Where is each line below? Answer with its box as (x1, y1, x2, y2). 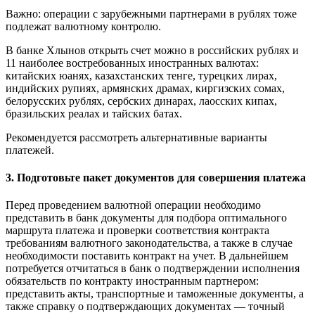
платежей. (6, 143, 54, 156)
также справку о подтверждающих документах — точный (6, 300, 285, 313)
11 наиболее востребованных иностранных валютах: (6, 56, 259, 69)
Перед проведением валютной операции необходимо (6, 199, 261, 212)
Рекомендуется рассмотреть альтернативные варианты (6, 131, 267, 143)
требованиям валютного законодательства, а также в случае (6, 237, 292, 250)
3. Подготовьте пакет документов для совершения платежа (6, 172, 306, 184)
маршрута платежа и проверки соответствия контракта (6, 224, 269, 237)
